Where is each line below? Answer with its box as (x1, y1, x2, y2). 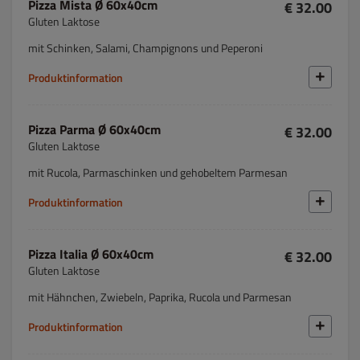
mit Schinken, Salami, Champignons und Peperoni (28, 39, 263, 56)
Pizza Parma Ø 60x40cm (28, 120, 161, 139)
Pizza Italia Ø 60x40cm (28, 244, 153, 264)
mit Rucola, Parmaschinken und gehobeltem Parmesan (28, 164, 288, 181)
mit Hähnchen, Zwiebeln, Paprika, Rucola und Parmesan (28, 288, 292, 305)
